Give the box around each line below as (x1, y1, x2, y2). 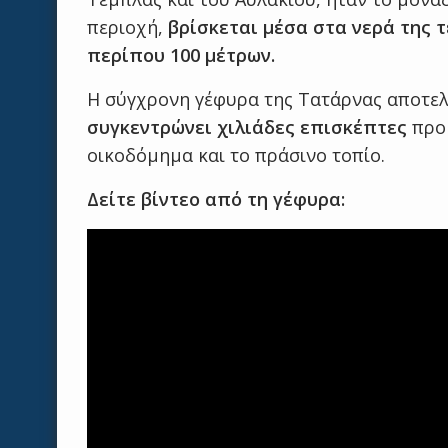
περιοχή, (87, 15, 168, 39)
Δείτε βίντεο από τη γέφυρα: (87, 187, 345, 211)
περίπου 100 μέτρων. (87, 43, 275, 67)
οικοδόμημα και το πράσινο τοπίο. (87, 143, 385, 167)
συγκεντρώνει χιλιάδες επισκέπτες (87, 115, 412, 139)
